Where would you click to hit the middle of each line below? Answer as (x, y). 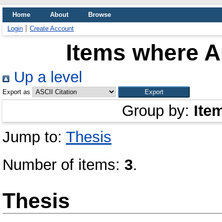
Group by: (158, 111)
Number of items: (63, 165)
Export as (16, 92)
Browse (100, 15)
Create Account (52, 28)
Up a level (46, 77)
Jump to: (34, 137)
